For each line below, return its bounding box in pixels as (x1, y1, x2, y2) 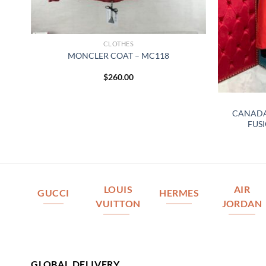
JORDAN (221, 198, 262, 209)
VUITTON (96, 198, 141, 209)
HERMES (159, 187, 199, 198)
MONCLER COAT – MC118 (68, 50, 169, 61)
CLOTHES (103, 40, 134, 48)
